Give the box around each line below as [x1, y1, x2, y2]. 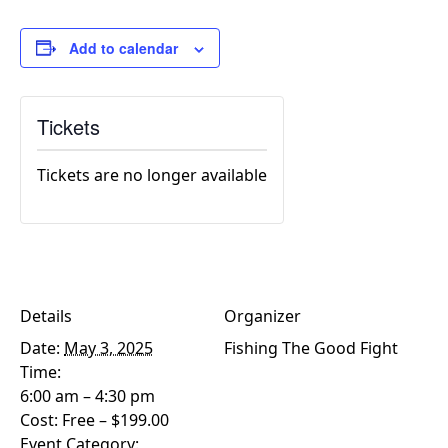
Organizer [224, 304, 301, 327]
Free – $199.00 [62, 408, 169, 431]
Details [20, 304, 72, 327]
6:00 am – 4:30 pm [20, 384, 155, 407]
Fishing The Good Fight [224, 336, 398, 359]
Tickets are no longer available [37, 163, 267, 186]
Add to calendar [69, 37, 178, 58]
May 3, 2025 [64, 336, 153, 359]
